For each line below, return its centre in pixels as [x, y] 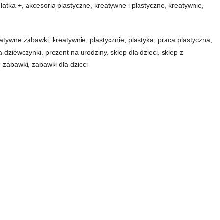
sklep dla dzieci [134, 52]
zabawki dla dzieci [60, 64]
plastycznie [107, 40]
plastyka [141, 40]
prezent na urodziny [76, 52]
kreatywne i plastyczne [130, 5]
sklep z [173, 52]
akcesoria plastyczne [58, 5]
